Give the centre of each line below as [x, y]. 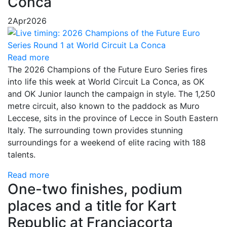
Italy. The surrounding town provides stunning [95, 130]
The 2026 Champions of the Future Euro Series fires [107, 69]
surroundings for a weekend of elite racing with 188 [107, 142]
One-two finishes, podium [95, 189]
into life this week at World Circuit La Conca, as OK [106, 81]
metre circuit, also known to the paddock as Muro [104, 106]
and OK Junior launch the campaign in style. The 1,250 [111, 93]
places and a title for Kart [92, 205]
